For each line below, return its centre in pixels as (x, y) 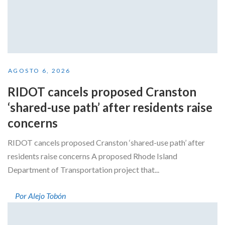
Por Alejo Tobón (40, 196)
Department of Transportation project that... (83, 170)
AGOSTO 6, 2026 (39, 71)
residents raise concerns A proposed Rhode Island (92, 156)
